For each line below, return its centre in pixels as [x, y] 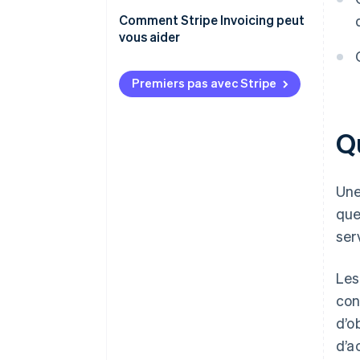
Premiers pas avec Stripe [204, 83]
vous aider [149, 37]
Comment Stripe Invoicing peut [212, 20]
